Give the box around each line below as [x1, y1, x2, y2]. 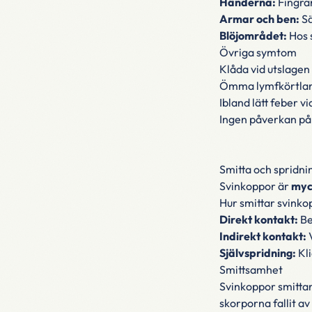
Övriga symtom [219, 45, 297, 59]
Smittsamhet [219, 263, 283, 276]
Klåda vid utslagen [219, 62, 310, 76]
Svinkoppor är [219, 179, 291, 193]
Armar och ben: [219, 12, 299, 26]
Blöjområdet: [219, 29, 287, 42]
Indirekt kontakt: [219, 229, 306, 243]
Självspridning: [219, 246, 296, 260]
